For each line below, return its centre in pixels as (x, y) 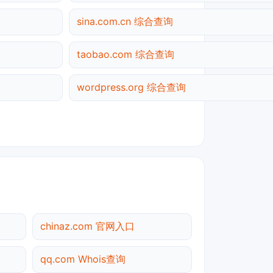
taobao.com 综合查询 (126, 55)
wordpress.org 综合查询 (131, 87)
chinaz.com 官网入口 (87, 226)
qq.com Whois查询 (83, 259)
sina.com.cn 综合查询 (125, 22)
